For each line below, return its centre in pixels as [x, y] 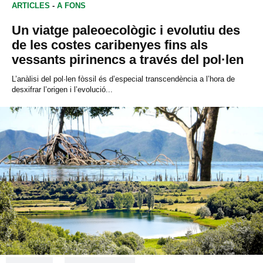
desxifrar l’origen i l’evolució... [62, 89]
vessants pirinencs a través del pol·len [128, 59]
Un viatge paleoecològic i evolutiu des [126, 30]
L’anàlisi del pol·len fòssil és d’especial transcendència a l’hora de [123, 79]
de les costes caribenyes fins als [110, 45]
